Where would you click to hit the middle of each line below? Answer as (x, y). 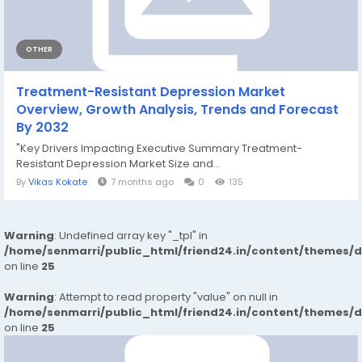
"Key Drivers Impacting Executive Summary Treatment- (159, 149)
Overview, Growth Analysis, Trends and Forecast (177, 110)
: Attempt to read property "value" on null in (166, 297)
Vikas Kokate (58, 182)
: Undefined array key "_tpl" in (131, 236)
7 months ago (142, 182)
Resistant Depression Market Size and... (118, 164)
